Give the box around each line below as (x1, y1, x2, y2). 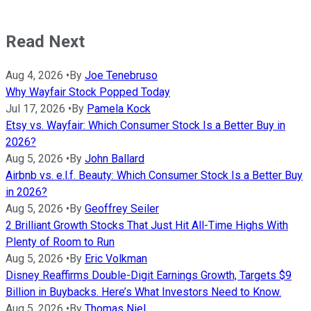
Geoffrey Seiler (85, 202, 159, 216)
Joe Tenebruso (85, 69, 158, 83)
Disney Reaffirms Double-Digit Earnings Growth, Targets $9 (6, 269, 292, 283)
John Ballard (85, 152, 144, 166)
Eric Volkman (85, 252, 147, 266)
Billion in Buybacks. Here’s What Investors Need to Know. (6, 285, 281, 299)
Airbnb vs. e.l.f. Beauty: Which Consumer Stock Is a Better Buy (6, 169, 303, 183)
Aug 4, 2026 (6, 69, 63, 83)
